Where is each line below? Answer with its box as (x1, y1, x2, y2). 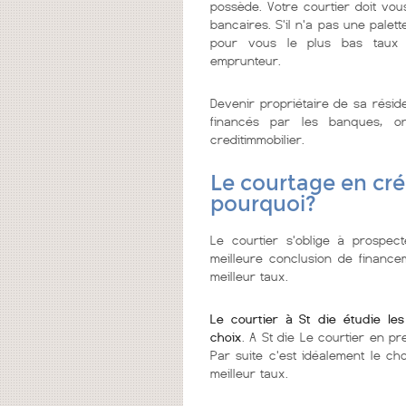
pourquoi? (210, 191, 316, 217)
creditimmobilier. (210, 131, 304, 147)
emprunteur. (210, 53, 281, 68)
